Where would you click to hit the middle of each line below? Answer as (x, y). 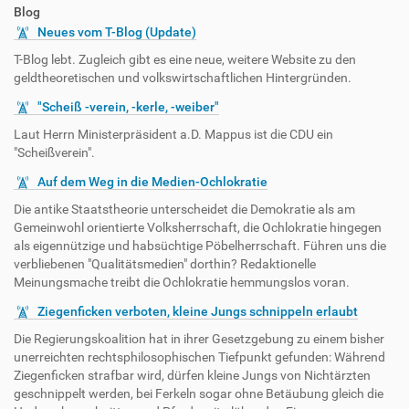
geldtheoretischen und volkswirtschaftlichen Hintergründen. (183, 78)
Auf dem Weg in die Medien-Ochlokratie (152, 182)
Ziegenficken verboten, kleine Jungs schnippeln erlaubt (198, 311)
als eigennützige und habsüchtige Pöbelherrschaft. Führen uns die (200, 246)
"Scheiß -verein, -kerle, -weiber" (128, 107)
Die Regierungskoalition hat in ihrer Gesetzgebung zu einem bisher (199, 339)
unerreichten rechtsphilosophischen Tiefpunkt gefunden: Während (199, 357)
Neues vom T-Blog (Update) (117, 32)
